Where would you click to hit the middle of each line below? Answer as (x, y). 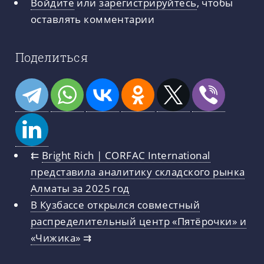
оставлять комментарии (93, 19)
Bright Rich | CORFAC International (126, 155)
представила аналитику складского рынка (138, 171)
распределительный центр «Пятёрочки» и (138, 221)
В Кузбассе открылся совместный (115, 204)
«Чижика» (55, 237)
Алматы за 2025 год (80, 188)
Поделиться (52, 57)
